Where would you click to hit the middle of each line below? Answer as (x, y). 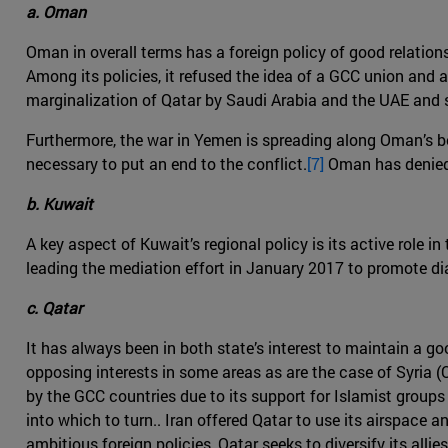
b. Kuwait (59, 204)
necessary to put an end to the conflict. (166, 164)
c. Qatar (54, 308)
